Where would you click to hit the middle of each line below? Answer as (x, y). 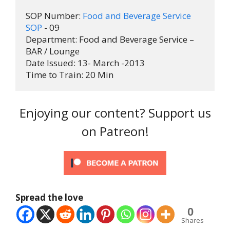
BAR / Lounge (53, 51)
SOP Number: (54, 15)
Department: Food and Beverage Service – (110, 39)
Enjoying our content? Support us (115, 113)
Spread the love (49, 198)
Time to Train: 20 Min (70, 74)
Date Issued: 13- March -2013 (85, 63)
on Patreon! (115, 131)
